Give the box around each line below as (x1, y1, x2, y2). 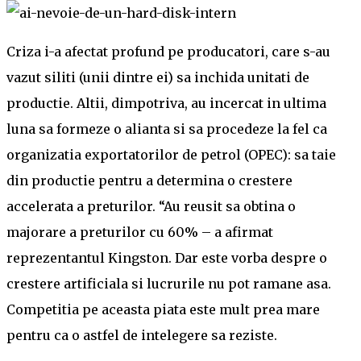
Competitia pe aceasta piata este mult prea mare (6, 301, 320, 317)
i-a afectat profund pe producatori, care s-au (44, 43, 330, 60)
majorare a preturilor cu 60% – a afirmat (6, 223, 273, 240)
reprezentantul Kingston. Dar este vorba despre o (6, 249, 327, 266)
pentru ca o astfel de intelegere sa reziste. (6, 326, 277, 343)
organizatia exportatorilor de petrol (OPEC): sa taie (6, 146, 336, 163)
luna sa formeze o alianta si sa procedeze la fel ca (6, 120, 327, 137)
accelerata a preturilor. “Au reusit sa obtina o (6, 197, 296, 214)
